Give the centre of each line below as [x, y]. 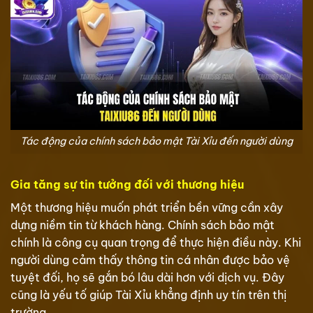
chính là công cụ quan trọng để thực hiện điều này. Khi [156, 243]
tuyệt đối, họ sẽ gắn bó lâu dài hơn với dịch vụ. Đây [147, 278]
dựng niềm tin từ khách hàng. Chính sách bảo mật [143, 225]
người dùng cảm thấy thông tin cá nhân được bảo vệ [150, 260]
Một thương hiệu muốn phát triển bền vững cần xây [147, 208]
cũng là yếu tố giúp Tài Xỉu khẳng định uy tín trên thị [148, 295]
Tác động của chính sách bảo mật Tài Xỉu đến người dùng [156, 141]
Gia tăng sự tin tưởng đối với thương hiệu [127, 185]
